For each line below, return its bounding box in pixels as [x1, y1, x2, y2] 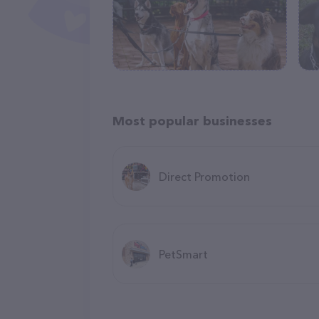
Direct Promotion [159, 169, 250, 184]
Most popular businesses [113, 113, 272, 129]
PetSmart [159, 246, 208, 261]
